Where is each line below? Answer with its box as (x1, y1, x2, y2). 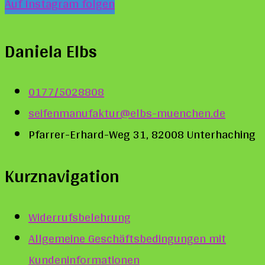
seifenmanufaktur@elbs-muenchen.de (28, 102, 225, 124)
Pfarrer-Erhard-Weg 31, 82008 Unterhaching (28, 124, 256, 146)
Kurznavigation (5, 160, 119, 192)
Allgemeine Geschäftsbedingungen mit (28, 228, 226, 250)
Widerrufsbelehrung (28, 206, 131, 228)
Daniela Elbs (5, 34, 97, 67)
